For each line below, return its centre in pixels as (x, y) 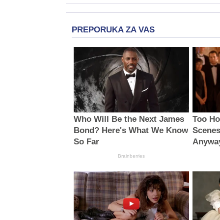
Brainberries (131, 156)
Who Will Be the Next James (129, 119)
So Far (86, 141)
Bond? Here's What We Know (131, 130)
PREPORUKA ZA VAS (113, 30)
